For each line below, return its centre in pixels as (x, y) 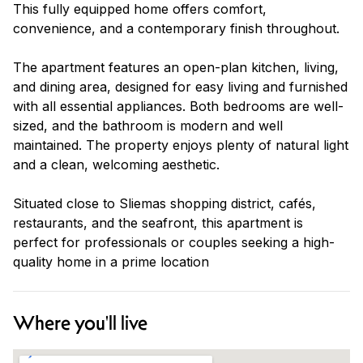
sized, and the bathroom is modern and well (148, 125)
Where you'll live (80, 323)
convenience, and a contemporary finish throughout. (176, 28)
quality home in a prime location (111, 261)
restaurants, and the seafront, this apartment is (158, 222)
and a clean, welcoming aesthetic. (116, 164)
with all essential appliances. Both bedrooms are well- (178, 106)
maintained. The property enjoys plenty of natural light (181, 145)
